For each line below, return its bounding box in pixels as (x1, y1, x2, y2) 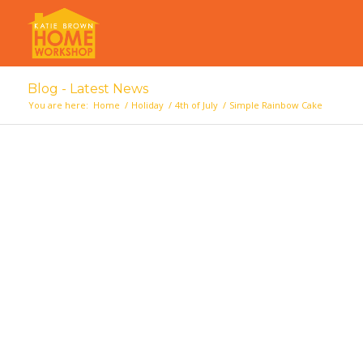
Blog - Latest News (27, 81, 148, 96)
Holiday (130, 99, 164, 111)
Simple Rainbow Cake (228, 99, 322, 111)
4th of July (174, 99, 218, 111)
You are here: (28, 99, 88, 111)
